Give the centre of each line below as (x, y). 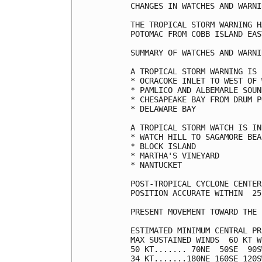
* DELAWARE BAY (163, 109)
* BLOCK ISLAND (163, 146)
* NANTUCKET (156, 165)
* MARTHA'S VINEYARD (175, 156)
